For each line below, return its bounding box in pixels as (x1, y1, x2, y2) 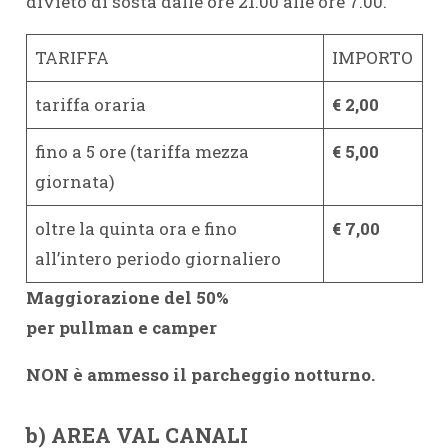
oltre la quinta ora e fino (35, 217, 237, 240)
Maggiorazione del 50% (25, 286, 229, 309)
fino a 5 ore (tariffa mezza (35, 140, 249, 163)
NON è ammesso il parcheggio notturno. (25, 363, 375, 386)
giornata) (35, 170, 115, 193)
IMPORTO (332, 46, 413, 69)
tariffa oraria (35, 93, 146, 116)
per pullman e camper (25, 316, 217, 339)
